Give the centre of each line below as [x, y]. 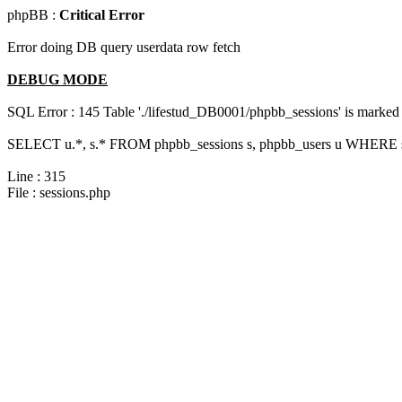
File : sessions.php [59, 192]
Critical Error [102, 15]
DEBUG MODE [57, 79]
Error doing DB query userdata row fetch [124, 47]
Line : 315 [36, 176]
